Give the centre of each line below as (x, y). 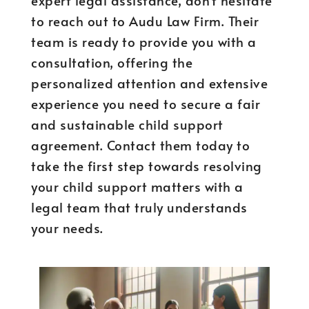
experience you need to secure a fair (146, 103)
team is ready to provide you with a (144, 41)
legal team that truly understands (139, 207)
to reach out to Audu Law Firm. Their (145, 21)
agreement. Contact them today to (140, 145)
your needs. (67, 228)
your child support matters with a (137, 186)
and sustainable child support (127, 124)
